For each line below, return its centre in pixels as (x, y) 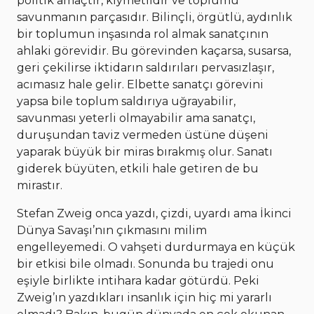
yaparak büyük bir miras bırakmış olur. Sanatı (145, 152)
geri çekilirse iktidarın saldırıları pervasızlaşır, (145, 68)
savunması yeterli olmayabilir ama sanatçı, (136, 118)
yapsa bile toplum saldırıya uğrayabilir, (126, 102)
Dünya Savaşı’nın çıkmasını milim (112, 231)
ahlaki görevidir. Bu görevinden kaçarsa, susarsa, (154, 51)
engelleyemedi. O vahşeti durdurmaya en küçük (156, 247)
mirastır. (40, 186)
